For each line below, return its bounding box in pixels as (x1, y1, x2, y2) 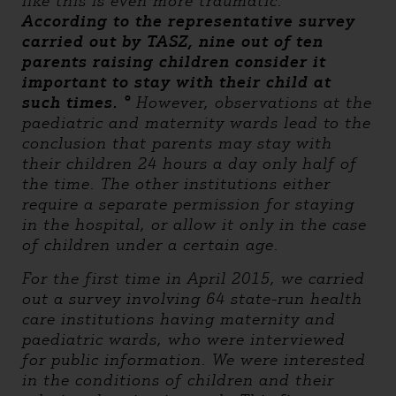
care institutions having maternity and (22, 309, 336, 329)
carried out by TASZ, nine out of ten (22, 32, 324, 51)
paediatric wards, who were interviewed (22, 330, 346, 349)
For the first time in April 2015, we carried (22, 269, 365, 288)
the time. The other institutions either (22, 174, 331, 194)
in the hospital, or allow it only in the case (22, 215, 367, 234)
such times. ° (22, 93, 136, 112)
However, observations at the (136, 93, 372, 112)
